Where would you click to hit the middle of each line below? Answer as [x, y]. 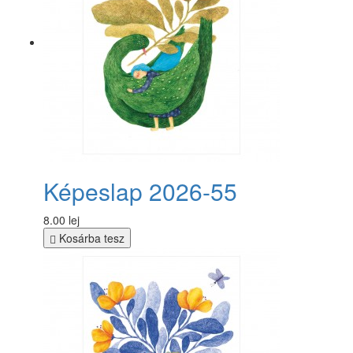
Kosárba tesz [90, 238]
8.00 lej [61, 219]
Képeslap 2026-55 [140, 191]
